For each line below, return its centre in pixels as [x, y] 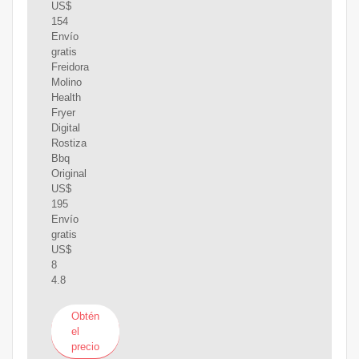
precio [85, 346]
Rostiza [69, 143]
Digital [65, 128]
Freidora [70, 67]
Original [69, 174]
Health [66, 98]
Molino [66, 83]
